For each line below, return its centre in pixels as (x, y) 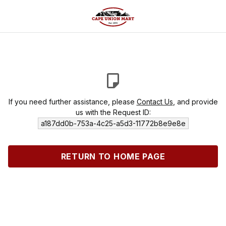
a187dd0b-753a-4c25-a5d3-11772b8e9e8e (113, 123)
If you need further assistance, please (72, 102)
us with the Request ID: (113, 112)
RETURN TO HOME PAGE (113, 156)
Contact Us (155, 102)
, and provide (195, 102)
